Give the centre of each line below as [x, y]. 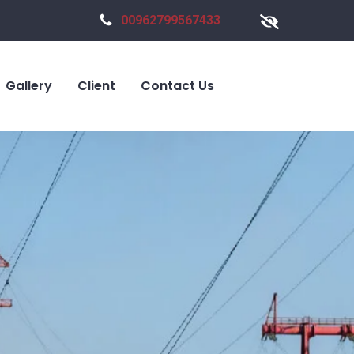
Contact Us [177, 86]
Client [96, 86]
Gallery [29, 86]
